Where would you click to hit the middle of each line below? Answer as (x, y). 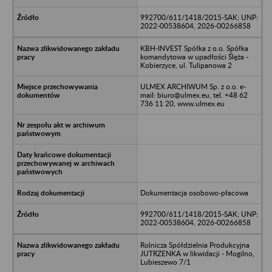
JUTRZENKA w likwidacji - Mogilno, (197, 253)
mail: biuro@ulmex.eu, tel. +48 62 (194, 95)
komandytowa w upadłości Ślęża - (194, 56)
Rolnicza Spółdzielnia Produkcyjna (195, 245)
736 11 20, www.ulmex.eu (182, 103)
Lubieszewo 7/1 (165, 262)
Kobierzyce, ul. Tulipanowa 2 (186, 65)
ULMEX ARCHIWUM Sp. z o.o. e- (193, 86)
